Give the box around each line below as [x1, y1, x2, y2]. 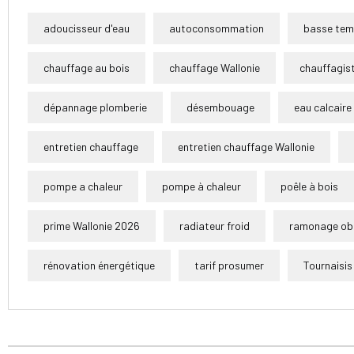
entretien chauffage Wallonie [178, 139, 314, 153]
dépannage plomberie [43, 100, 147, 114]
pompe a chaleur [43, 179, 122, 193]
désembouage [186, 100, 254, 114]
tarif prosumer [194, 258, 264, 272]
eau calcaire [294, 100, 352, 114]
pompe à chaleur [162, 179, 241, 193]
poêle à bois [281, 179, 338, 193]
